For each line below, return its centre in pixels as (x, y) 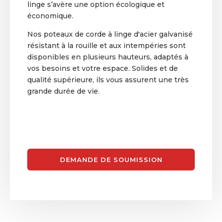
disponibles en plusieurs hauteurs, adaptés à (108, 57)
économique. (50, 16)
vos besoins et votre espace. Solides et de (103, 69)
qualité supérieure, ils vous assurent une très (108, 80)
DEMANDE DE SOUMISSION (111, 160)
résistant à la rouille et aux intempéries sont (107, 46)
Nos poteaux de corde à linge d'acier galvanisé (110, 34)
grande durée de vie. (63, 91)
